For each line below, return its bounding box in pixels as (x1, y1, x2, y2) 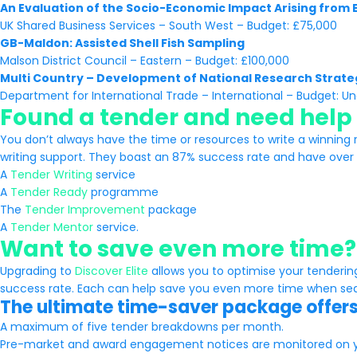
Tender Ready (10, 184, 88, 200)
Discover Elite (75, 263, 148, 279)
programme (88, 184, 159, 200)
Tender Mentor (10, 219, 93, 235)
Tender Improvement (25, 202, 145, 218)
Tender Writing (10, 167, 92, 182)
